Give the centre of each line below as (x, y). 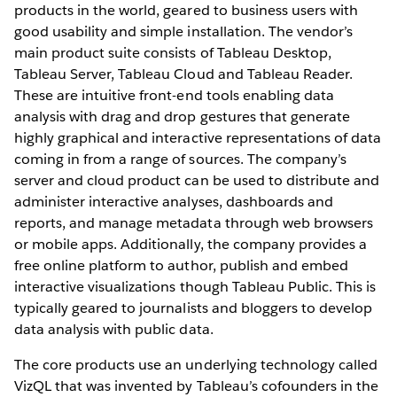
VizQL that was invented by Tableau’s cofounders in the (197, 385)
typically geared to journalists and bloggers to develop (194, 307)
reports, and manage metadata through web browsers (194, 222)
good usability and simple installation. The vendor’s (183, 31)
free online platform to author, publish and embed (181, 265)
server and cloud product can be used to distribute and (197, 180)
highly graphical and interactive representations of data (198, 137)
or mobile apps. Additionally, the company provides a (191, 244)
